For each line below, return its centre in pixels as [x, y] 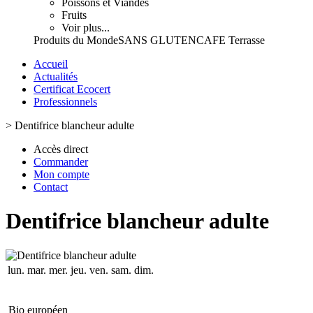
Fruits [74, 15]
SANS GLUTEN [157, 40]
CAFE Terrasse [231, 40]
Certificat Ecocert [72, 89]
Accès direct [61, 149]
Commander [61, 162]
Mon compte [61, 174]
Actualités [56, 77]
